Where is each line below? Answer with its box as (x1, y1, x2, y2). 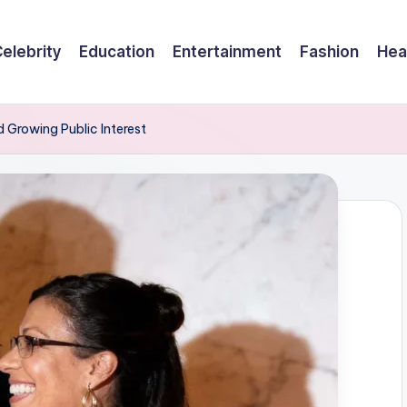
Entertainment (173, 42, 282, 61)
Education (79, 42, 154, 61)
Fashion (300, 42, 359, 61)
